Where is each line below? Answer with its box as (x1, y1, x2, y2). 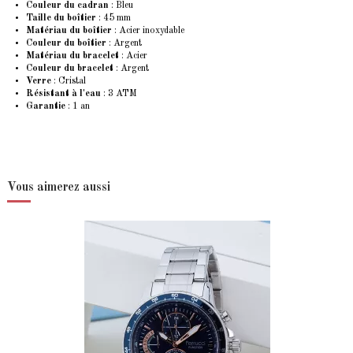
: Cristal (51, 76, 86, 86)
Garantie (26, 101, 65, 111)
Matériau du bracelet (26, 50, 119, 61)
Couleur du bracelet (26, 63, 113, 73)
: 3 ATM (101, 88, 137, 98)
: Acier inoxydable (112, 25, 184, 35)
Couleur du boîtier (26, 38, 106, 48)
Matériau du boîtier (26, 25, 112, 35)
